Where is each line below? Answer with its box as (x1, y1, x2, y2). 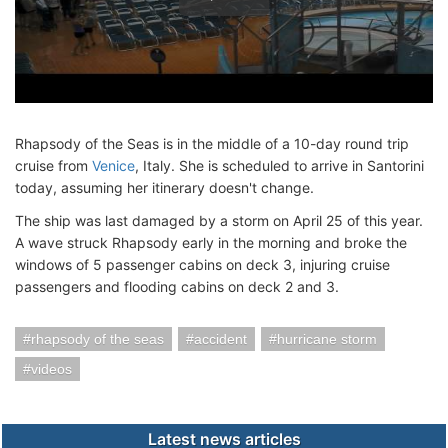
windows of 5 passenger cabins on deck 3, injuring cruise (15, 256, 390, 274)
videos (31, 361, 72, 378)
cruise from (15, 157, 92, 175)
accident (194, 331, 247, 348)
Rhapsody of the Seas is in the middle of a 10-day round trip (15, 135, 409, 153)
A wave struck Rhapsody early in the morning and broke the (15, 234, 407, 252)
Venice (92, 157, 135, 175)
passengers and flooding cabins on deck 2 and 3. (15, 278, 339, 296)
